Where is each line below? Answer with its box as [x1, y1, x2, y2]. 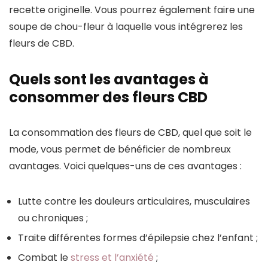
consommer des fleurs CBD [9, 87, 208, 108]
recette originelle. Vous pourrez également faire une [9, 3, 255, 17]
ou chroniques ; [18, 211, 88, 226]
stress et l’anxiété [71, 251, 156, 265]
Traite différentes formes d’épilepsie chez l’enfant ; [18, 231, 258, 245]
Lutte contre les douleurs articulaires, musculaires [18, 194, 250, 209]
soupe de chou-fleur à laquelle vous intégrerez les [9, 20, 243, 34]
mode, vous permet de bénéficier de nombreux [9, 142, 231, 157]
